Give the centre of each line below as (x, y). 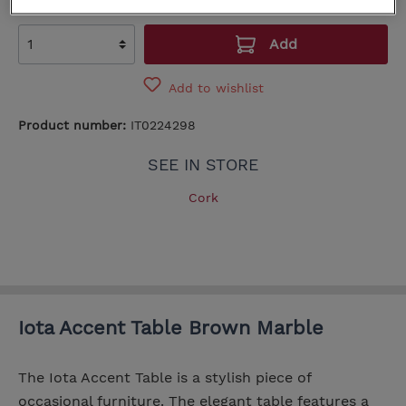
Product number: (74, 126)
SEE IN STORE (203, 165)
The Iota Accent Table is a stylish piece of (164, 378)
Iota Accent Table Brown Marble (171, 328)
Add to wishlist (216, 87)
